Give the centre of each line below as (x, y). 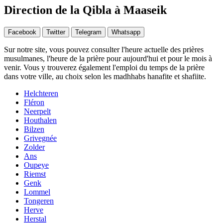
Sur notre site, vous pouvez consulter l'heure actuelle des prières (104, 50)
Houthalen (40, 120)
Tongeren (39, 201)
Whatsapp (126, 32)
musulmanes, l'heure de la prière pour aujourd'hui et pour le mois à (108, 59)
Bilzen (34, 129)
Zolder (34, 147)
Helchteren (41, 94)
